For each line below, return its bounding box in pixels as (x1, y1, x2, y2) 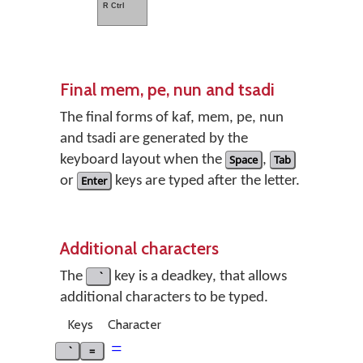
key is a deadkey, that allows (110, 269, 287, 284)
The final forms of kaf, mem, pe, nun (60, 110, 284, 126)
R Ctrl (103, 2, 125, 10)
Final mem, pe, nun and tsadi (60, 79, 275, 100)
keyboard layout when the (60, 152, 225, 168)
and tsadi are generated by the (60, 131, 248, 147)
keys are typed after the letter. (112, 173, 300, 189)
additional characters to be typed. (60, 290, 268, 305)
